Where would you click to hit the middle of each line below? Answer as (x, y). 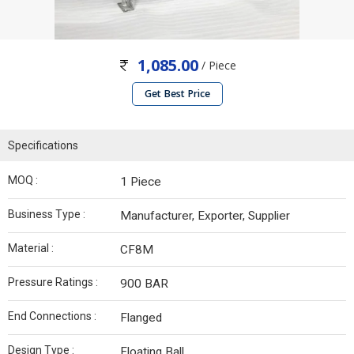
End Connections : (52, 316)
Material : (31, 249)
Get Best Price (177, 94)
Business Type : (47, 215)
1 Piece (141, 182)
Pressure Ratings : (53, 282)
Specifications (43, 146)
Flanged (141, 318)
